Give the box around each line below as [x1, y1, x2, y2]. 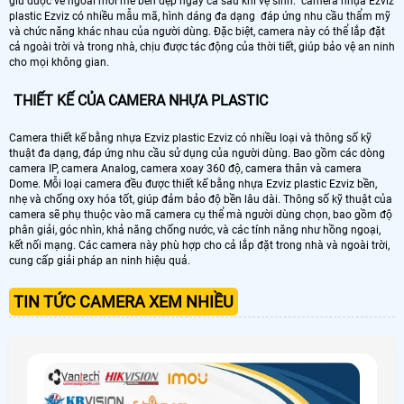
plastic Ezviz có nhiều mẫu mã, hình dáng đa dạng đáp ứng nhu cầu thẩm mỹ [9, 9, 390, 23]
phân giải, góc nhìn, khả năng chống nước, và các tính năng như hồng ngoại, [9, 223, 381, 236]
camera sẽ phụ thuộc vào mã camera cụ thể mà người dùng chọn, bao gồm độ [9, 207, 392, 221]
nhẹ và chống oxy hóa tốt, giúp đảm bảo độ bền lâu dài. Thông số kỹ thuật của [9, 192, 392, 206]
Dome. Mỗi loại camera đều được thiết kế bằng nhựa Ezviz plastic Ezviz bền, [9, 177, 377, 190]
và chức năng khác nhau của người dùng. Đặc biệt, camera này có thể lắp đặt [9, 24, 385, 38]
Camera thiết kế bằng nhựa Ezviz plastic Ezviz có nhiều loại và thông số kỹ [9, 131, 372, 144]
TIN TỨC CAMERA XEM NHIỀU [14, 291, 234, 311]
